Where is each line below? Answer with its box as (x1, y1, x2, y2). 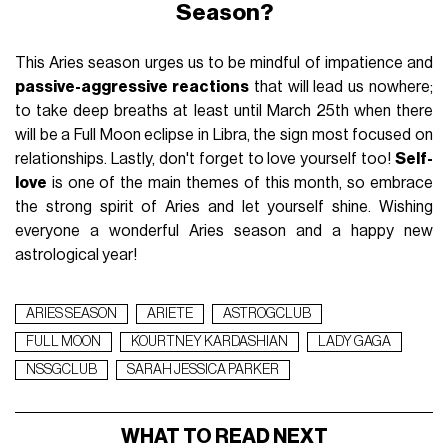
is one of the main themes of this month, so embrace (47, 174, 433, 191)
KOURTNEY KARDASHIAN (131, 334, 289, 349)
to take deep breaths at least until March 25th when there (15, 102, 433, 119)
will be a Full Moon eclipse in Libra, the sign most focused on (15, 126, 433, 143)
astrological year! (15, 246, 138, 263)
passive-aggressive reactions (15, 78, 249, 95)
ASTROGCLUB (223, 306, 312, 321)
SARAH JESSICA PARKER (127, 362, 280, 377)
